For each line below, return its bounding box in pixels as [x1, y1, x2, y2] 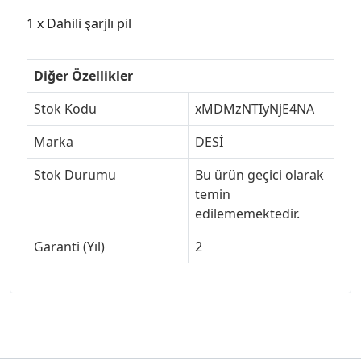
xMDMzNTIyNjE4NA [195, 99, 314, 118]
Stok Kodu [34, 99, 97, 118]
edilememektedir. [195, 204, 300, 222]
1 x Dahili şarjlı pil [27, 14, 131, 32]
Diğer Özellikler [34, 66, 133, 85]
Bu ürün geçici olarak [195, 165, 324, 184]
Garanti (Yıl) [34, 237, 105, 255]
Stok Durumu [34, 165, 116, 184]
